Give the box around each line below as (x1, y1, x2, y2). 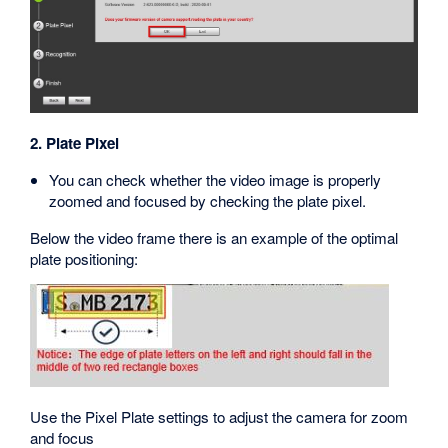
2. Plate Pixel (30, 132, 120, 155)
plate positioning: (30, 247, 139, 269)
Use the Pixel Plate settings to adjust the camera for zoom (30, 405, 409, 427)
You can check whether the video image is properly (49, 169, 382, 191)
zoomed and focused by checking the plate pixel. (49, 190, 367, 212)
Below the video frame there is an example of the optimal (30, 226, 399, 248)
